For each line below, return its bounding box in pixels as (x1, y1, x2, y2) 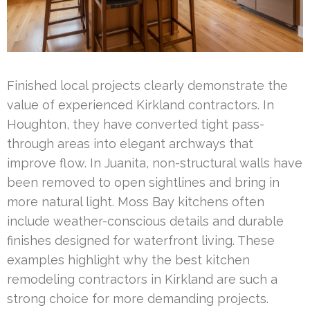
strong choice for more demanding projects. (7, 291, 268, 306)
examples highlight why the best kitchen (7, 252, 250, 267)
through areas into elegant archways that (7, 136, 253, 151)
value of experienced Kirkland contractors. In (7, 97, 274, 112)
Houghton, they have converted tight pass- (7, 116, 264, 131)
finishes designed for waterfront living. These (7, 232, 275, 248)
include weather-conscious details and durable (7, 213, 284, 228)
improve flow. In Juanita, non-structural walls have (7, 155, 302, 170)
